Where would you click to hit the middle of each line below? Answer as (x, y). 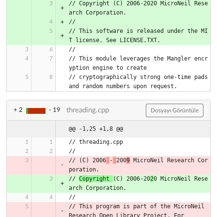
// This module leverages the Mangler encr (138, 59)
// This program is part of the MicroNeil (137, 207)
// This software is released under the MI (138, 31)
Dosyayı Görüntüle (175, 110)
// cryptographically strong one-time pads (138, 77)
